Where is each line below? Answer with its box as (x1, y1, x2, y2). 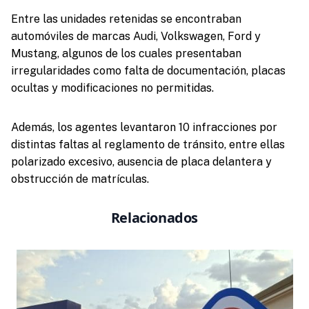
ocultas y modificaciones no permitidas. (10, 81, 214, 94)
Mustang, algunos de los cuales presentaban (10, 47, 241, 60)
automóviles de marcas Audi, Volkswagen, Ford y (10, 30, 261, 43)
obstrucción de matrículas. (10, 172, 149, 186)
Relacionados (110, 208, 199, 227)
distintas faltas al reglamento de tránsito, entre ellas (10, 138, 285, 151)
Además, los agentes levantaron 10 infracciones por (10, 121, 277, 134)
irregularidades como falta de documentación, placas (10, 64, 286, 77)
